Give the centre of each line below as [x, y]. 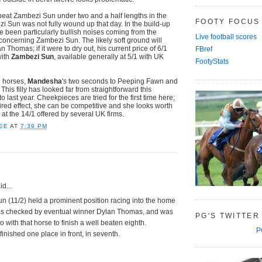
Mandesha [45, 81]
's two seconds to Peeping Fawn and [120, 81]
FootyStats [212, 62]
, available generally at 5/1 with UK [109, 56]
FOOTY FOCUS [228, 22]
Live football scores [226, 37]
